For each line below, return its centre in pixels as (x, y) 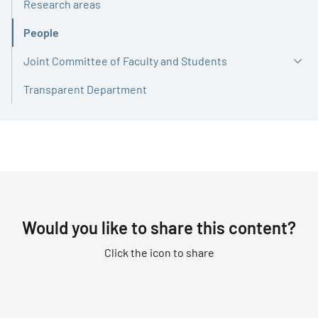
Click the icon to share (159, 252)
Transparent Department (85, 89)
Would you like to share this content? (159, 227)
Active (39, 40)
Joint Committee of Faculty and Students (125, 61)
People (41, 32)
